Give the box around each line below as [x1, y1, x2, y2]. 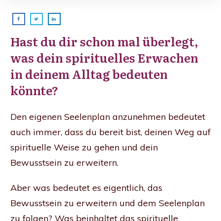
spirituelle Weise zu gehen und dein [10, 142, 158, 153]
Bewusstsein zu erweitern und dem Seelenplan [10, 197, 205, 209]
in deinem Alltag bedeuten [10, 65, 168, 83]
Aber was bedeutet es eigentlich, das [10, 182, 162, 194]
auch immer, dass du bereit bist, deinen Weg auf [10, 126, 211, 138]
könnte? [10, 81, 58, 99]
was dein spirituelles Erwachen [10, 49, 198, 67]
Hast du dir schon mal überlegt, [10, 33, 198, 50]
